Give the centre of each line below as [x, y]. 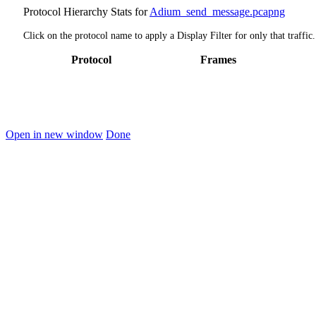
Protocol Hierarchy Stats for [86, 12]
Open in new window [54, 135]
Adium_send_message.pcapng [217, 12]
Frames [218, 60]
